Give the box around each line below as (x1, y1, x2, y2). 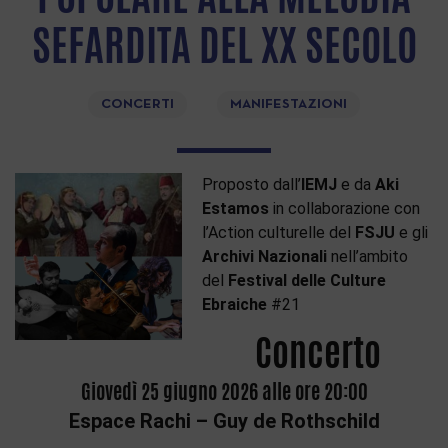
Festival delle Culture (228, 271, 387, 290)
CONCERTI (101, 98, 174, 111)
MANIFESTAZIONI (230, 98, 347, 111)
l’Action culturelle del (202, 223, 356, 242)
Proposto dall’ (202, 175, 302, 194)
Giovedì (80, 377, 137, 406)
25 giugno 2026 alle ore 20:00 (140, 377, 368, 406)
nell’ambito (327, 247, 409, 266)
